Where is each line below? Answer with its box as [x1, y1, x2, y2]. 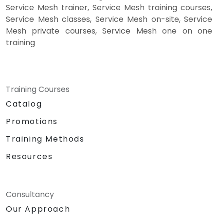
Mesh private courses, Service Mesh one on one [6, 25, 212, 37]
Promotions [6, 116, 58, 127]
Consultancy [6, 189, 54, 200]
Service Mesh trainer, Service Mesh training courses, [6, 2, 212, 14]
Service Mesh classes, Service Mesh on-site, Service [6, 14, 212, 25]
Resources [6, 151, 53, 163]
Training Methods [6, 133, 85, 145]
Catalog [6, 98, 42, 110]
